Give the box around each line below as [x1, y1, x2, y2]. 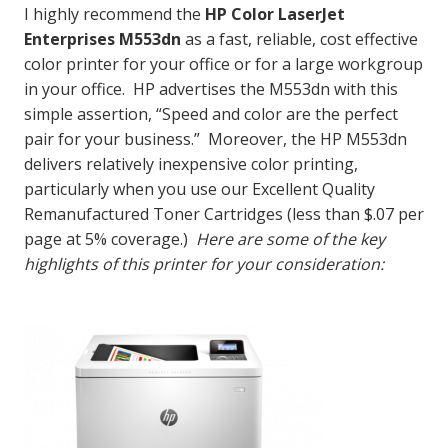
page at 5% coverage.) [24, 228, 196, 251]
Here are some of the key [196, 228, 385, 251]
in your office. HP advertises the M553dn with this [24, 78, 398, 101]
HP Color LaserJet [205, 3, 345, 26]
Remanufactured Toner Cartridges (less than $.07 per [24, 203, 424, 226]
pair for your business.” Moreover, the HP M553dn [24, 128, 407, 151]
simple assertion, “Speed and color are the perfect [24, 103, 398, 126]
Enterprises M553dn [24, 28, 185, 51]
